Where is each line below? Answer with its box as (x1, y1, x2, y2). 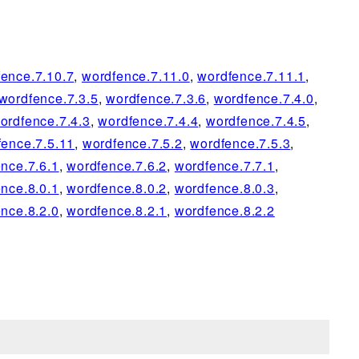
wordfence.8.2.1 (67, 201, 167, 220)
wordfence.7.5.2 (82, 134, 183, 153)
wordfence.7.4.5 (205, 111, 306, 131)
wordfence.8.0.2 (67, 179, 167, 198)
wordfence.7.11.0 (81, 67, 190, 86)
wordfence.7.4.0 (213, 89, 314, 108)
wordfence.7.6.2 (67, 156, 167, 175)
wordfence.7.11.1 (197, 67, 306, 86)
